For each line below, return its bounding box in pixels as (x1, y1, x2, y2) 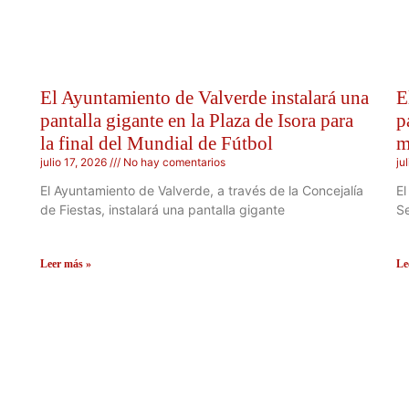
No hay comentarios (121, 154, 225, 169)
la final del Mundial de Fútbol (40, 131, 273, 154)
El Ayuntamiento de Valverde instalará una (40, 86, 369, 109)
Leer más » (40, 257, 91, 270)
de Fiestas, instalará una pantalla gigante (40, 201, 285, 217)
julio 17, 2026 (40, 154, 110, 169)
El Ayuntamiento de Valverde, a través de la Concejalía (40, 182, 363, 198)
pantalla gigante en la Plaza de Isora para (40, 109, 353, 131)
